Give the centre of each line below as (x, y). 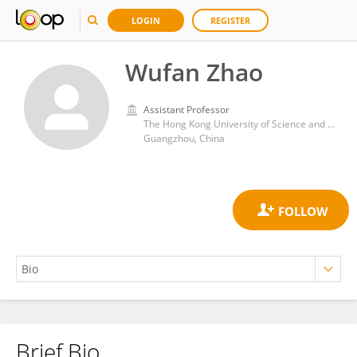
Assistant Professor (186, 110)
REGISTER (230, 20)
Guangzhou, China (184, 138)
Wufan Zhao (194, 72)
